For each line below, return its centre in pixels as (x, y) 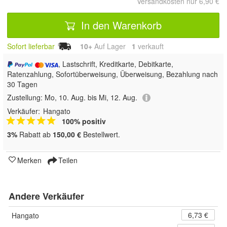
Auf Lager (112, 46)
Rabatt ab (35, 135)
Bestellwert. (101, 135)
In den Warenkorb (120, 25)
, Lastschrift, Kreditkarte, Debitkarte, (116, 64)
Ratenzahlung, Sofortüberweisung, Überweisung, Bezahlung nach (112, 74)
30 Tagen (22, 84)
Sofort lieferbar (31, 46)
